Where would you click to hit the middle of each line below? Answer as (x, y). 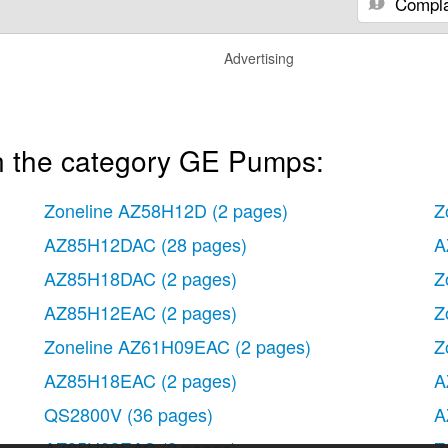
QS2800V (83, 413)
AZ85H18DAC (100, 277)
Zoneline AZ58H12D (125, 209)
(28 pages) (204, 243)
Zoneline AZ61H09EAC (137, 345)
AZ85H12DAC (100, 243)
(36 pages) (170, 413)
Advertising (259, 57)
